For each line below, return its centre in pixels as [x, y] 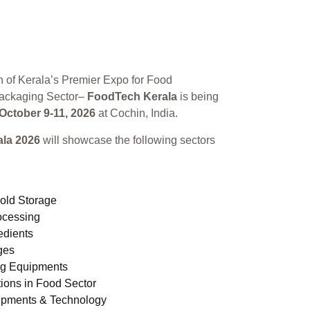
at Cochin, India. [138, 113]
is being [198, 97]
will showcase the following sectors [128, 140]
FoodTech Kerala [132, 97]
